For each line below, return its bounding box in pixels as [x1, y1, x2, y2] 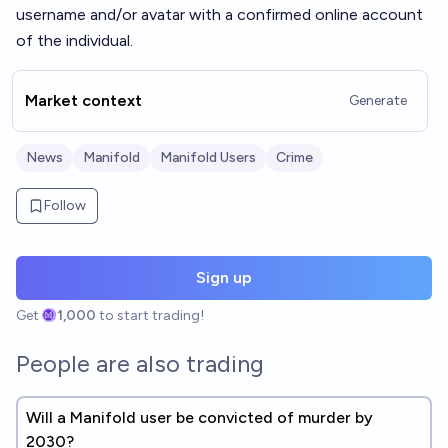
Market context [25, 91, 142, 110]
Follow [44, 197, 86, 214]
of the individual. [16, 31, 133, 50]
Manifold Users [160, 149, 256, 166]
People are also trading [16, 349, 264, 378]
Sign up [196, 268, 252, 287]
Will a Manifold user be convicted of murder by [26, 408, 373, 427]
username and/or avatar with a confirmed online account [16, 5, 423, 24]
